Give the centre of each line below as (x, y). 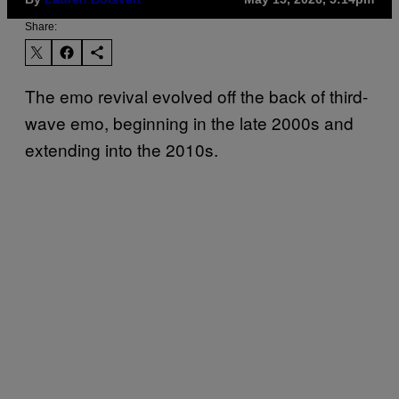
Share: (41, 26)
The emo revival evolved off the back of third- (196, 95)
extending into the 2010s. (122, 149)
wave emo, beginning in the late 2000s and (189, 122)
